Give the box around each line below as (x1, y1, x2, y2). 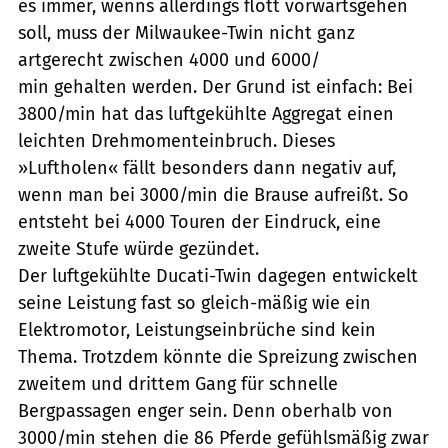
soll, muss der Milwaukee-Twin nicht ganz (18, 21, 355, 44)
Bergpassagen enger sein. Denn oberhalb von (18, 399, 393, 422)
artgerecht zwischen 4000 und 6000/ (18, 48, 320, 71)
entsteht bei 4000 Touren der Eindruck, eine (18, 210, 381, 233)
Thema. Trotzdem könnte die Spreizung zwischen (18, 345, 418, 368)
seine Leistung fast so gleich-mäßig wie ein (18, 291, 371, 314)
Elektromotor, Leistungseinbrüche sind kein (18, 318, 376, 341)
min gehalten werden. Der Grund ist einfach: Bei (18, 75, 413, 98)
